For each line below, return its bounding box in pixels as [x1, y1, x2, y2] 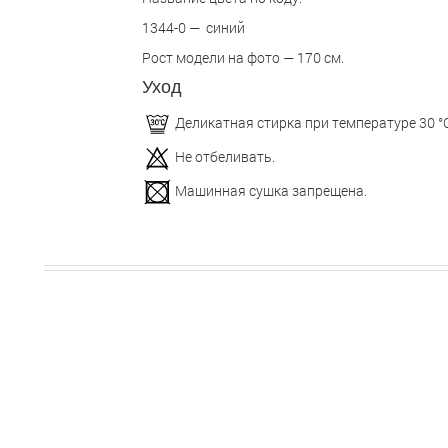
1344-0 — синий [141, 17, 248, 37]
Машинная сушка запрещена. [174, 180, 367, 200]
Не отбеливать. [174, 146, 275, 166]
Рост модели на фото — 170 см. [141, 47, 344, 67]
